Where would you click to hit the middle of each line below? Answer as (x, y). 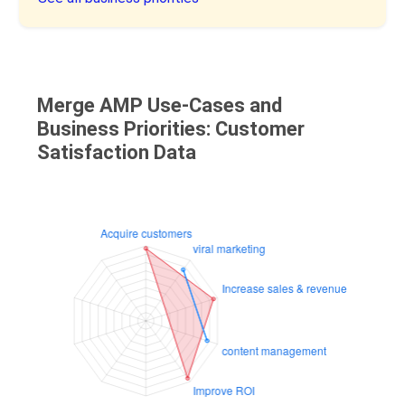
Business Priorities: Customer (171, 129)
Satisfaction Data (117, 152)
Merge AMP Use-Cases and (160, 105)
